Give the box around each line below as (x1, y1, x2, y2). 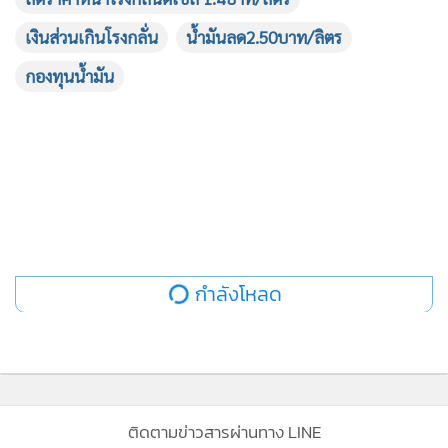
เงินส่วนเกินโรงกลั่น (25, 26, 158, 48)
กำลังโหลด (195, 279, 283, 309)
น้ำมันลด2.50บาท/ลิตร (186, 26, 342, 48)
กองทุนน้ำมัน (25, 65, 114, 87)
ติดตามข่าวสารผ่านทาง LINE (127, 419, 321, 445)
